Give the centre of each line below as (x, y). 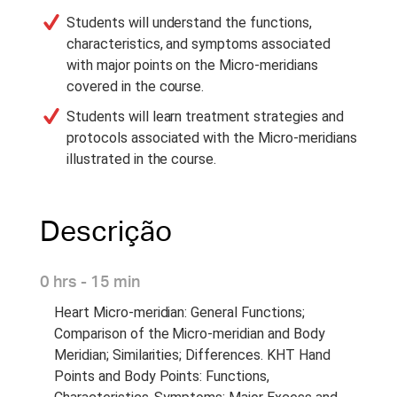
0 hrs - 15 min (90, 282)
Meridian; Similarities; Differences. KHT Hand (192, 354)
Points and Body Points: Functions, (162, 376)
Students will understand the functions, (189, 22)
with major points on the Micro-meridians (192, 65)
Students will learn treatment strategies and (205, 116)
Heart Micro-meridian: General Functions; (179, 312)
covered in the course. (136, 86)
